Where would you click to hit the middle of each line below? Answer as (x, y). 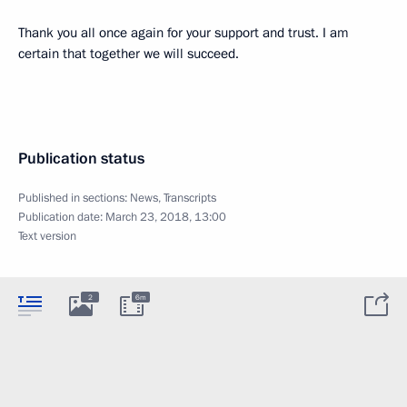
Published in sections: (74, 198)
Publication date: (62, 217)
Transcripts (190, 198)
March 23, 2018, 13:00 (166, 217)
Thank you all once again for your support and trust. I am (184, 32)
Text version (47, 236)
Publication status (81, 158)
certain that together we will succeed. (129, 53)
